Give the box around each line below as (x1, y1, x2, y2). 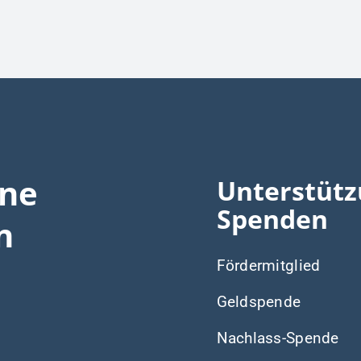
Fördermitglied (216, 255, 321, 275)
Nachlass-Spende (216, 328, 339, 347)
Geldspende (216, 292, 301, 311)
